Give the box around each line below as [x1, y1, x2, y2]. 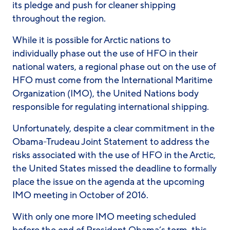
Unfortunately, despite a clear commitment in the [12, 122, 215, 135]
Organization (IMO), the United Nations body [12, 87, 199, 100]
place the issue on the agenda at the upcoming [12, 176, 204, 188]
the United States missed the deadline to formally [12, 162, 217, 175]
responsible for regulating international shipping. [12, 101, 209, 113]
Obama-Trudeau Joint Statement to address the [12, 136, 209, 148]
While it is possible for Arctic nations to [12, 34, 170, 46]
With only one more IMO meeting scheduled [12, 210, 196, 223]
